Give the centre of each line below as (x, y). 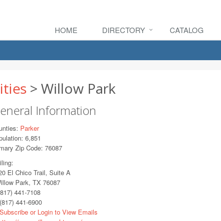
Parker (29, 128)
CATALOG (187, 30)
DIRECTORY (124, 30)
